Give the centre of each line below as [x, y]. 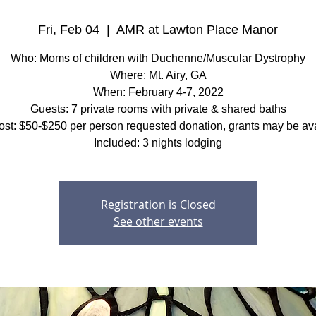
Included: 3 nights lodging [158, 143]
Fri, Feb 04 [69, 30]
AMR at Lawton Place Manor [197, 30]
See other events [158, 221]
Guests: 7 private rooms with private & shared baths [158, 109]
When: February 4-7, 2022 [158, 92]
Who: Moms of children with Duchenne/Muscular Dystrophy [158, 58]
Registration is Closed [158, 205]
